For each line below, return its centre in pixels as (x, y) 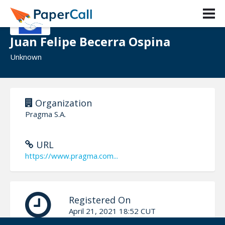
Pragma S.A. (45, 114)
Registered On (100, 200)
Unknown (26, 57)
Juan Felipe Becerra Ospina (90, 41)
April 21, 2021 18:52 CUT (112, 211)
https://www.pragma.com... (72, 155)
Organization (62, 103)
